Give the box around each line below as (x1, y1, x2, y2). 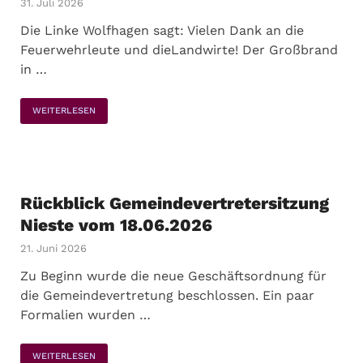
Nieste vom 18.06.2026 (20, 215, 212, 235)
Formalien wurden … (20, 307, 151, 322)
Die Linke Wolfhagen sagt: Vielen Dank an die (20, 23, 304, 38)
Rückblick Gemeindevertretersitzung (20, 193, 329, 213)
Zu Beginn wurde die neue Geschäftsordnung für (20, 268, 327, 284)
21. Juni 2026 (20, 242, 87, 254)
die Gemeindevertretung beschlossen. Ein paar (20, 288, 314, 303)
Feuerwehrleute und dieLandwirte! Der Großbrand (20, 42, 338, 58)
